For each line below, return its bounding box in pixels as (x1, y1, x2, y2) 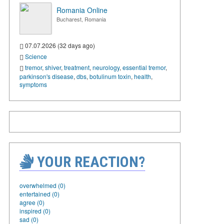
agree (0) (19, 197, 44, 206)
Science (25, 51, 47, 60)
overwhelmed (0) (19, 180, 65, 189)
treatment (64, 62, 89, 71)
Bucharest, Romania (56, 15, 106, 23)
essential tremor (122, 62, 165, 71)
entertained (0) (19, 189, 59, 198)
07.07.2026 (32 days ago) (23, 41, 95, 49)
